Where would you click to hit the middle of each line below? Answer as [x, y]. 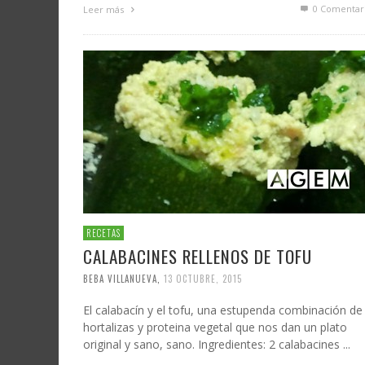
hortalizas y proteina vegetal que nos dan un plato [215, 327]
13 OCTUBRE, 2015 [203, 278]
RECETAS [103, 233]
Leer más [105, 9]
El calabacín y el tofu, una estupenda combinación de [223, 310]
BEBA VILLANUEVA [120, 278]
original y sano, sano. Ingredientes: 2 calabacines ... [217, 344]
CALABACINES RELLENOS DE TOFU [198, 256]
